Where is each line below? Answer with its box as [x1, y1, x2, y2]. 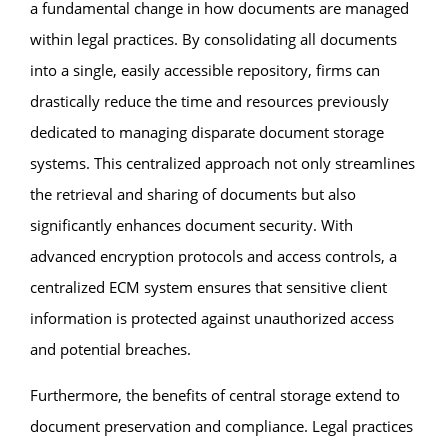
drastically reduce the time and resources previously [30, 90, 389, 111]
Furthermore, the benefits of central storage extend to [30, 384, 400, 405]
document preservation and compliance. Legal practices [30, 415, 413, 436]
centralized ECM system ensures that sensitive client [30, 276, 387, 297]
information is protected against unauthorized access [30, 307, 394, 328]
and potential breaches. [30, 338, 191, 359]
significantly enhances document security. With [30, 214, 353, 235]
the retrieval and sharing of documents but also [30, 183, 356, 204]
